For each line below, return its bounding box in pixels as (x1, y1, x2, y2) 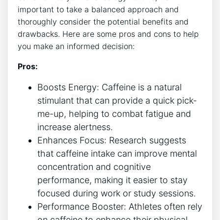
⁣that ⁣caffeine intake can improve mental (37, 148, 197, 159)
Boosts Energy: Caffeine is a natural (37, 82, 182, 92)
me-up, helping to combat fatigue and (37, 108, 191, 119)
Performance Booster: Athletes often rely (37, 201, 202, 212)
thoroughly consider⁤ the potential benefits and (18, 16, 189, 27)
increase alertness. (37, 121, 113, 132)
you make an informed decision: (18, 41, 135, 51)
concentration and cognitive (37, 161, 151, 172)
